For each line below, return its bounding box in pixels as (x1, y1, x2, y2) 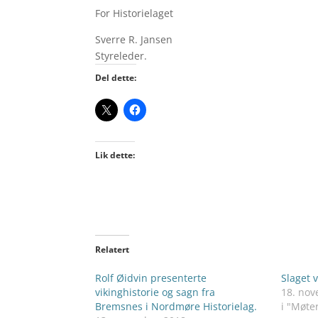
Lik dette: (95, 148, 136, 161)
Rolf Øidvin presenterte (95, 270, 207, 285)
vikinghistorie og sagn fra (95, 285, 216, 299)
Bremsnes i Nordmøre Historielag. (95, 299, 258, 313)
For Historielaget (95, 6, 174, 20)
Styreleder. (95, 48, 148, 62)
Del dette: (95, 71, 137, 84)
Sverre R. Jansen (95, 32, 173, 46)
